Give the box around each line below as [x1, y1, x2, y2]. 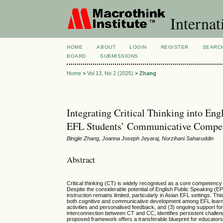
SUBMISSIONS [100, 53, 138, 59]
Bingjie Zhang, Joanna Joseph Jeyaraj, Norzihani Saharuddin [67, 135, 214, 142]
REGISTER [160, 44, 189, 50]
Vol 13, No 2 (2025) [87, 70, 134, 77]
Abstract [67, 153, 96, 165]
